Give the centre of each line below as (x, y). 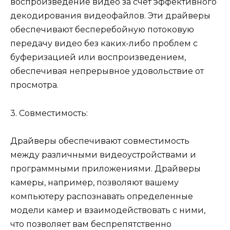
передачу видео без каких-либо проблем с (104, 44)
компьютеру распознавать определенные (102, 196)
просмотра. (34, 85)
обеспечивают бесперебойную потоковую (102, 30)
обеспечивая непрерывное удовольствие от (107, 71)
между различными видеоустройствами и (103, 155)
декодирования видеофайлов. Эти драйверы (110, 16)
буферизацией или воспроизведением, (98, 57)
